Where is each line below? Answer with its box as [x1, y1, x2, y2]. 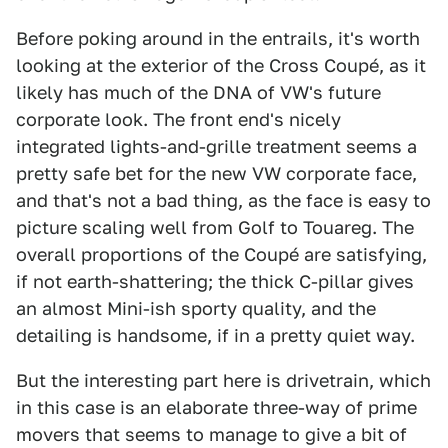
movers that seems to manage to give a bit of [16, 424, 407, 445]
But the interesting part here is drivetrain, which [16, 370, 431, 391]
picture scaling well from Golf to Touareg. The [16, 217, 414, 238]
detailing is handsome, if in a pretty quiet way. [16, 325, 415, 346]
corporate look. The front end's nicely [16, 109, 341, 130]
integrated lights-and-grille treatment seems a [16, 136, 417, 157]
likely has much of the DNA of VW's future [16, 82, 381, 103]
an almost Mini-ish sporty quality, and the [16, 298, 376, 319]
